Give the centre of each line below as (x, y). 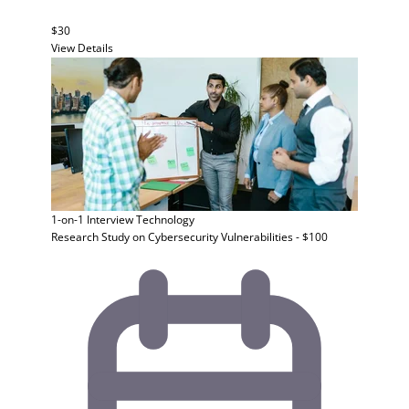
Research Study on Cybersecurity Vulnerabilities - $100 (189, 237)
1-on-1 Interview (92, 220)
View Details (82, 48)
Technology (165, 220)
